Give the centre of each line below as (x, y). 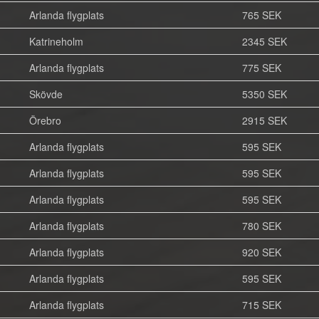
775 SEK (261, 68)
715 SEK (261, 305)
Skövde (46, 94)
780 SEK (261, 226)
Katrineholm (56, 41)
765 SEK (261, 15)
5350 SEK (264, 94)
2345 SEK (264, 41)
